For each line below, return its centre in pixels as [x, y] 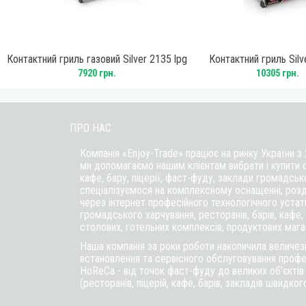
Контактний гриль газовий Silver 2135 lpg [97, 59]
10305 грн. [278, 73]
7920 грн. [97, 73]
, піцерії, [146, 178]
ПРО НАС [91, 128]
